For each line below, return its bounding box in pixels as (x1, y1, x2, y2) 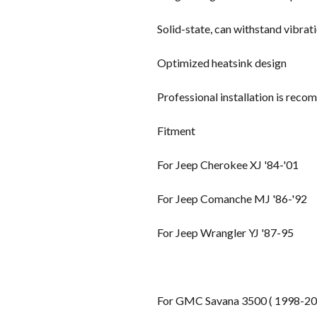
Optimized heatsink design (157, 55, 287, 69)
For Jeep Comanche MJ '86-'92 (157, 191, 307, 205)
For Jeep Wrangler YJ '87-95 (157, 225, 294, 239)
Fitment (157, 123, 195, 137)
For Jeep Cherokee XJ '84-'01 (157, 157, 299, 171)
